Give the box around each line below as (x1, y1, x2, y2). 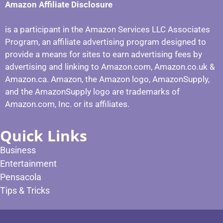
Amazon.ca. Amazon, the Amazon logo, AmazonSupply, (5, 74, 210, 85)
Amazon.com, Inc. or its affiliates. (5, 99, 129, 110)
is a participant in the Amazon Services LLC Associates (5, 24, 210, 35)
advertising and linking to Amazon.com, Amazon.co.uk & (5, 62, 215, 72)
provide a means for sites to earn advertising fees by (5, 49, 202, 60)
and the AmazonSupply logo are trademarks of (5, 87, 180, 97)
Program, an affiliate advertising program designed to (5, 37, 206, 47)
